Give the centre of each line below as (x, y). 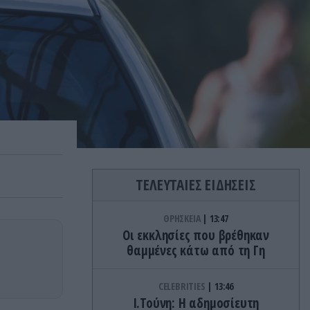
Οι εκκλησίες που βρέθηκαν (196, 236)
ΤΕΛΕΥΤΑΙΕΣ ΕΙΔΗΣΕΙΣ (196, 185)
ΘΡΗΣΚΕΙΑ (183, 219)
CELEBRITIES (183, 286)
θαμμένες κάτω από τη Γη (196, 251)
